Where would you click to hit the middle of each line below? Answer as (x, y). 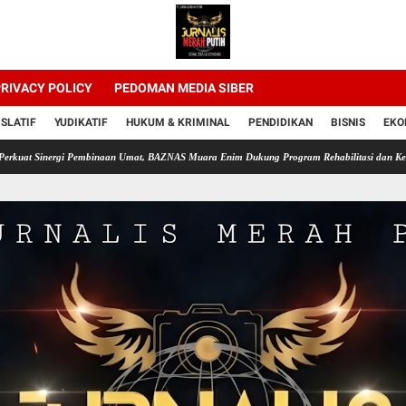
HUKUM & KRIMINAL (178, 122)
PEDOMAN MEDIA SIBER (184, 88)
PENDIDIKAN (280, 122)
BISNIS (348, 122)
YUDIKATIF (81, 122)
